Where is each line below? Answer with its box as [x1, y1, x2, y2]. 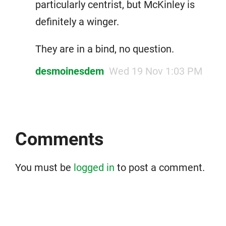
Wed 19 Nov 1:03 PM [109, 65, 202, 77]
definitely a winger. [35, 16, 119, 28]
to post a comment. [115, 161, 205, 174]
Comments [15, 129, 104, 150]
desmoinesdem [35, 65, 104, 77]
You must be [15, 161, 74, 174]
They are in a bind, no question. [35, 43, 174, 55]
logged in [74, 161, 115, 174]
